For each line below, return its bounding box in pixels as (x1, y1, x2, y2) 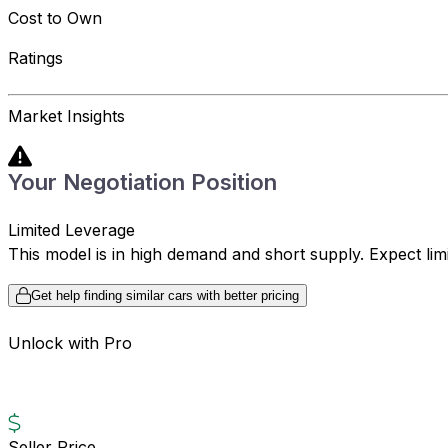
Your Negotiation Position (8, 169, 277, 196)
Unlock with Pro (8, 332, 132, 353)
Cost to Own (8, 8, 102, 29)
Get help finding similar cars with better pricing (30, 288, 299, 304)
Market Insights (8, 106, 125, 127)
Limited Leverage (8, 220, 135, 241)
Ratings (8, 48, 63, 69)
